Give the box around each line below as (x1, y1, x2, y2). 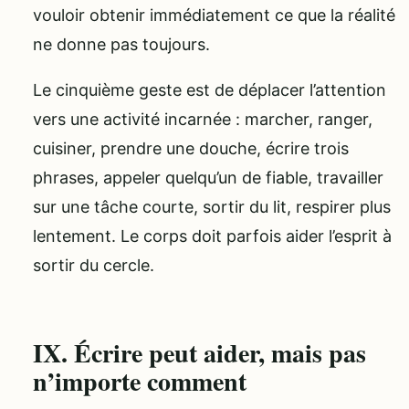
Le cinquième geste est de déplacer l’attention (33, 79, 386, 100)
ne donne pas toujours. (33, 34, 210, 54)
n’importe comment (33, 362, 246, 400)
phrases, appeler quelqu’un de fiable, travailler (33, 167, 383, 187)
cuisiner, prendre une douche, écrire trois (33, 138, 349, 158)
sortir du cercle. (33, 255, 154, 275)
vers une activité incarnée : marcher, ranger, (33, 109, 372, 129)
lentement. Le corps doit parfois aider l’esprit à (33, 225, 392, 246)
